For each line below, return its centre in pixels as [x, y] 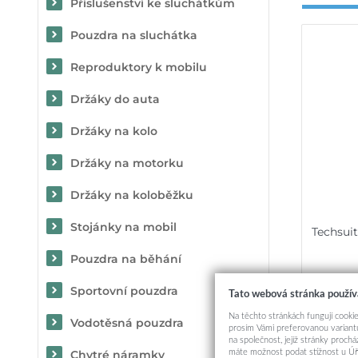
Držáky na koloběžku [132, 195]
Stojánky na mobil [123, 227]
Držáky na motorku [127, 163]
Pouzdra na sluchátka [134, 35]
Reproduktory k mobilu [139, 67]
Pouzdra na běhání [126, 259]
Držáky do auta [115, 99]
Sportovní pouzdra [124, 291]
